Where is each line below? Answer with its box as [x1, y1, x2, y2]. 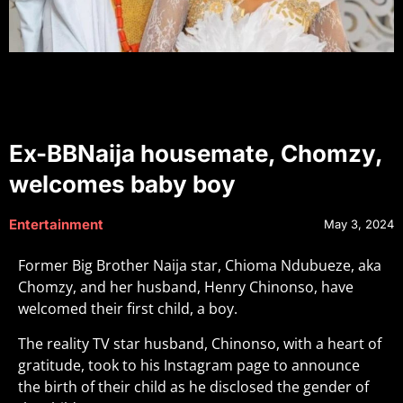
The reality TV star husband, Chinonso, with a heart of [18, 333, 381, 354]
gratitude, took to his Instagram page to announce [18, 354, 360, 375]
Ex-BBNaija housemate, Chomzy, [9, 139, 382, 168]
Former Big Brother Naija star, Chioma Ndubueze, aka [18, 255, 381, 276]
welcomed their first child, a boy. [18, 299, 237, 319]
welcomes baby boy [9, 170, 236, 199]
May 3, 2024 [324, 217, 394, 232]
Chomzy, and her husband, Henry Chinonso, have [18, 277, 354, 298]
